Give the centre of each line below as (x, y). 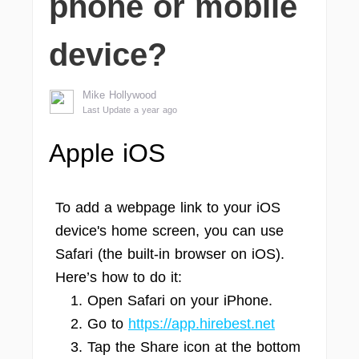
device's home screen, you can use (169, 231)
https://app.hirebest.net (202, 324)
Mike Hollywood (119, 95)
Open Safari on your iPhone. (180, 301)
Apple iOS (107, 153)
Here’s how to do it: (119, 277)
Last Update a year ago (130, 110)
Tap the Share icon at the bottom (194, 347)
